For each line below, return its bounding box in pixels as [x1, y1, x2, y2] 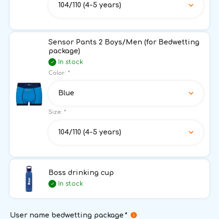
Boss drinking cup [48, 169, 114, 177]
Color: [48, 69, 67, 76]
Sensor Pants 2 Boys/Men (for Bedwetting [48, 38, 199, 46]
